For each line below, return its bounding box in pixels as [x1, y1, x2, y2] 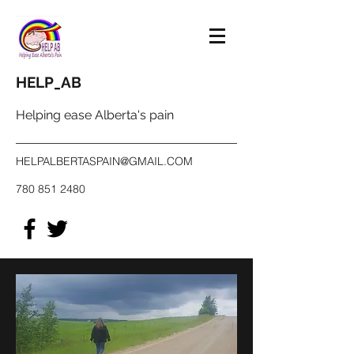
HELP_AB [16, 73, 81, 91]
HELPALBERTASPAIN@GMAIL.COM [16, 154, 193, 168]
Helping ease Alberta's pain [16, 107, 174, 122]
